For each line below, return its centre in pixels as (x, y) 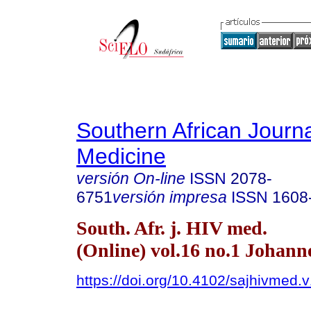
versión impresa (170, 197)
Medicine (121, 156)
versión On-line (131, 178)
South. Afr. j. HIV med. (172, 228)
